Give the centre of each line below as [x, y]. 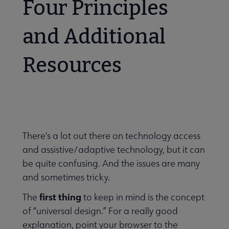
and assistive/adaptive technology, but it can [114, 150]
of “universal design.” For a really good [100, 211]
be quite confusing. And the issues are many [111, 164]
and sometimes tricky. [66, 177]
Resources [72, 66]
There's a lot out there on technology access [111, 136]
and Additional [94, 37]
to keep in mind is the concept [143, 197]
